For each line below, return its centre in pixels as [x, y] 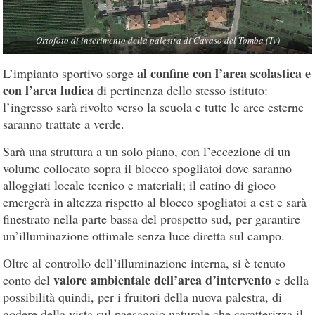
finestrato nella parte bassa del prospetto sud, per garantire [152, 219]
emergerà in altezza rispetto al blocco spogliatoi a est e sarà [155, 202]
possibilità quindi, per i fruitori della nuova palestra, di [143, 297]
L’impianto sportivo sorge [70, 73]
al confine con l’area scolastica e [224, 73]
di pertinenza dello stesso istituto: [181, 90]
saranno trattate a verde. [64, 124]
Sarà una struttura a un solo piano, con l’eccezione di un [147, 152]
